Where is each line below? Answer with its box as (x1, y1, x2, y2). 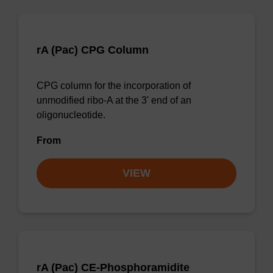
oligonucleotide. (37, 110, 105, 120)
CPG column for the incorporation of (37, 80, 191, 91)
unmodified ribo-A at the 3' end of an (37, 95, 191, 105)
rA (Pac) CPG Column (37, 44, 149, 56)
